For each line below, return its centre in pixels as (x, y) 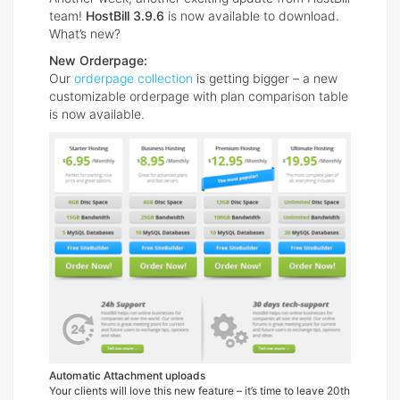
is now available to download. (252, 16)
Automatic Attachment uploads (127, 375)
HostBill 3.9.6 (125, 16)
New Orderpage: (98, 61)
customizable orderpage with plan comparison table (199, 96)
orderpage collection (133, 79)
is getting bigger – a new (265, 79)
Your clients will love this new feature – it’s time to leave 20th (200, 390)
